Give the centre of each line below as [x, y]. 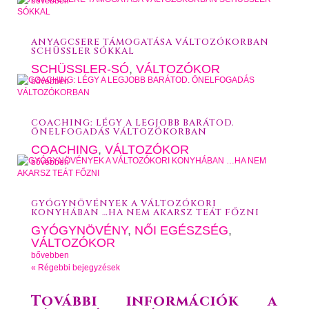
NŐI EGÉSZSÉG [181, 230]
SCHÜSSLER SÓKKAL [82, 51]
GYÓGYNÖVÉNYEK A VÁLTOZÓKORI [123, 203]
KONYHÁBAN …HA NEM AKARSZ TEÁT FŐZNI [145, 212]
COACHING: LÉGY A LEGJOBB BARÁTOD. [132, 123]
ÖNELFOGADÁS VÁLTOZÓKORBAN [119, 132]
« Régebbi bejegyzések [75, 268]
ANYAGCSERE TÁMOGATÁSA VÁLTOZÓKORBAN [150, 42]
